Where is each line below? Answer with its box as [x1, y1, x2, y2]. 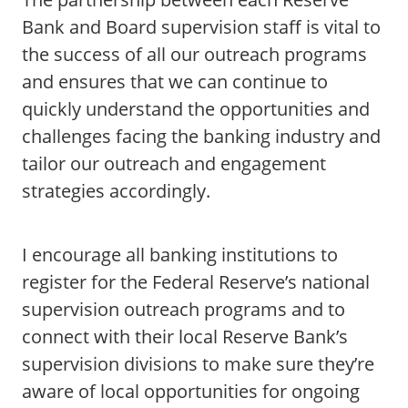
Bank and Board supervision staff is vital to [22, 15, 381, 39]
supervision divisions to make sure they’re [22, 352, 374, 376]
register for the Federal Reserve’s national [22, 270, 370, 294]
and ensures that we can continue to [22, 69, 328, 94]
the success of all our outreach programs [22, 42, 367, 66]
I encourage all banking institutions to [22, 242, 338, 267]
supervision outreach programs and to [22, 297, 345, 321]
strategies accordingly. [22, 178, 210, 203]
